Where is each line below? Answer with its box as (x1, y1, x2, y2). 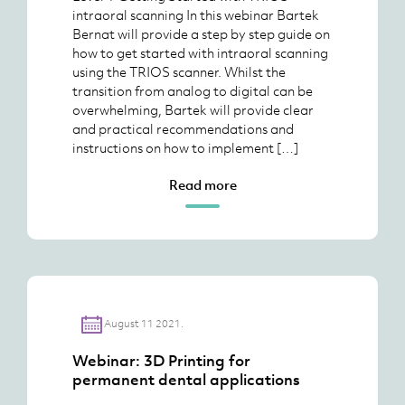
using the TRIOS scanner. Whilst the (72, 62, 286, 80)
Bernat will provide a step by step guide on (72, 24, 330, 42)
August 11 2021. (103, 316, 184, 331)
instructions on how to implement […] (72, 138, 298, 156)
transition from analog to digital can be (72, 81, 313, 99)
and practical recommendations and (72, 119, 294, 137)
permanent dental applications (72, 370, 300, 390)
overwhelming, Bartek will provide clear (72, 100, 314, 118)
